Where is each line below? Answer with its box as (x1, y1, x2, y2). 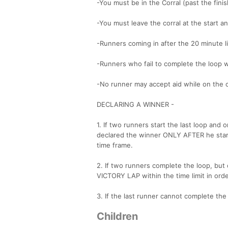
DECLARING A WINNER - (97, 100, 174, 108)
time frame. (97, 140, 133, 149)
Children (97, 210, 138, 222)
